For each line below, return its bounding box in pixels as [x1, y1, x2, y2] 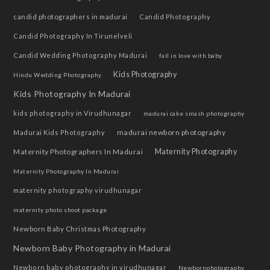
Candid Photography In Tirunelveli [13, 32, 133, 40]
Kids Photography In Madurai [13, 89, 131, 99]
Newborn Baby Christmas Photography [13, 225, 146, 233]
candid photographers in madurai [13, 13, 128, 21]
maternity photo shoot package [13, 206, 107, 214]
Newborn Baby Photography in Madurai [13, 243, 171, 254]
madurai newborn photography [116, 128, 226, 137]
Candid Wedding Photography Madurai [13, 51, 148, 60]
